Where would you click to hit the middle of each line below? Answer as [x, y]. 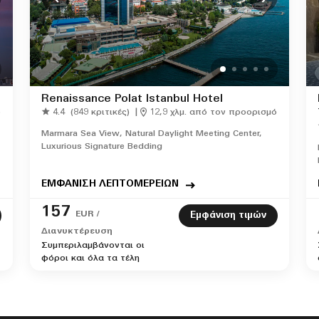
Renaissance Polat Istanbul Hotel [132, 99]
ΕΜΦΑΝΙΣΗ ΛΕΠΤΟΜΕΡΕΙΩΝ [110, 184]
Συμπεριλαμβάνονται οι [93, 246]
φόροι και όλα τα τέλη [90, 258]
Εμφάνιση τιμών [228, 215]
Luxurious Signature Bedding [102, 147]
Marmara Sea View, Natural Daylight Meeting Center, [152, 134]
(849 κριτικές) [100, 113]
